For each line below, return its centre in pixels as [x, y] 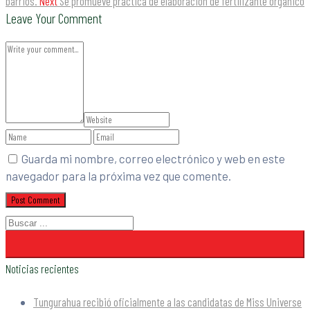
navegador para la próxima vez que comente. [118, 176]
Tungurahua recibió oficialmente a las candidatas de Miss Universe [167, 301]
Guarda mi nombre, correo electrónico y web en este [153, 159]
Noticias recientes [42, 269]
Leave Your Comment [54, 18]
